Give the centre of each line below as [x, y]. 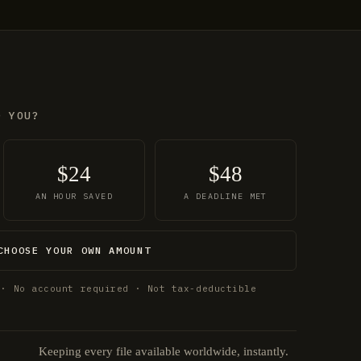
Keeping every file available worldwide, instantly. [164, 351]
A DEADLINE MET [226, 196]
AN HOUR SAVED [74, 196]
